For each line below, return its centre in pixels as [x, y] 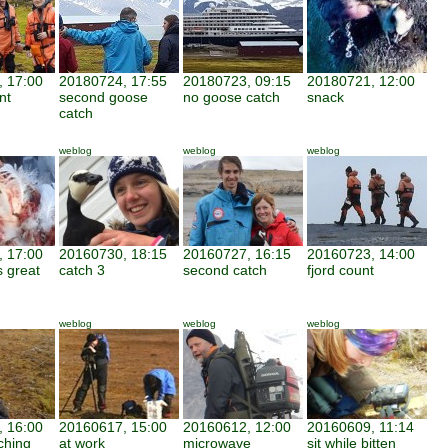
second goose [103, 97]
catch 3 [82, 270]
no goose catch [231, 97]
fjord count [340, 270]
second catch [225, 270]
